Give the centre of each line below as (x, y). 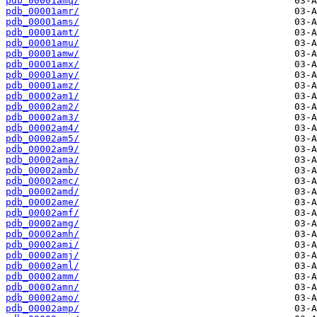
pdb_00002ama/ (42, 160)
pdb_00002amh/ (42, 234)
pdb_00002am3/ (42, 117)
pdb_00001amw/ (42, 54)
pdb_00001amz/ (42, 86)
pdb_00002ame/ (42, 202)
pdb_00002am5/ (42, 139)
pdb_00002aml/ (42, 266)
